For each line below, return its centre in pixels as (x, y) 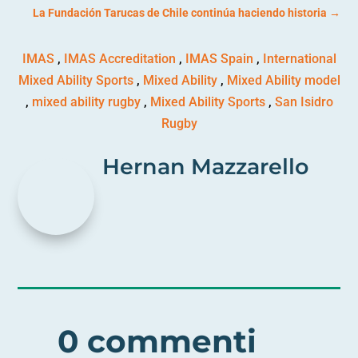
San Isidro (304, 102)
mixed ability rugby (86, 102)
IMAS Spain (219, 59)
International (299, 59)
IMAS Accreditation (119, 59)
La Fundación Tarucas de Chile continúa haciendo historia (179, 13)
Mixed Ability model (283, 81)
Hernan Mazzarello (206, 167)
